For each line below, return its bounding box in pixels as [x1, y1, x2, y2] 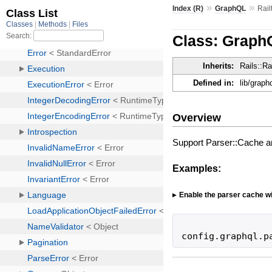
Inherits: [203, 61, 234, 71]
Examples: [172, 163, 222, 174]
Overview [172, 111, 222, 124]
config [182, 231, 215, 242]
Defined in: [193, 78, 234, 88]
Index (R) [172, 4, 204, 13]
